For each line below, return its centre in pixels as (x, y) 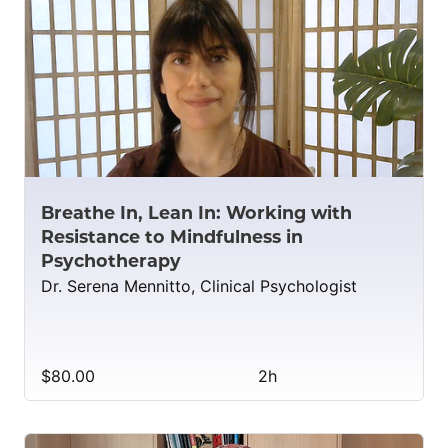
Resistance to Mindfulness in (172, 236)
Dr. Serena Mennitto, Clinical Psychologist (199, 285)
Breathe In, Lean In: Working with (196, 212)
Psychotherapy (111, 260)
